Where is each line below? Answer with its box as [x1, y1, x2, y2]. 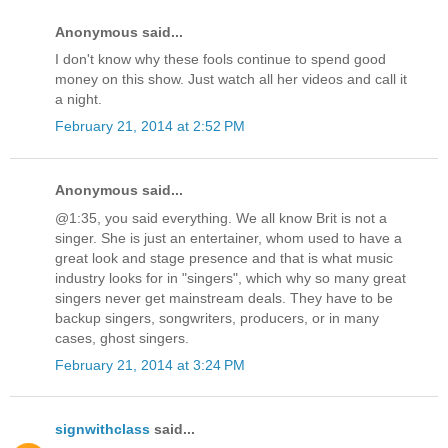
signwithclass [55, 421, 150, 438]
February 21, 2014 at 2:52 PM [55, 118, 245, 135]
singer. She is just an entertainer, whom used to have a [55, 229, 402, 246]
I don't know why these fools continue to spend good [55, 51, 386, 68]
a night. [55, 91, 102, 108]
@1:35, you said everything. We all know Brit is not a [55, 209, 387, 226]
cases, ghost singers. [55, 329, 189, 346]
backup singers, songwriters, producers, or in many [55, 309, 379, 326]
